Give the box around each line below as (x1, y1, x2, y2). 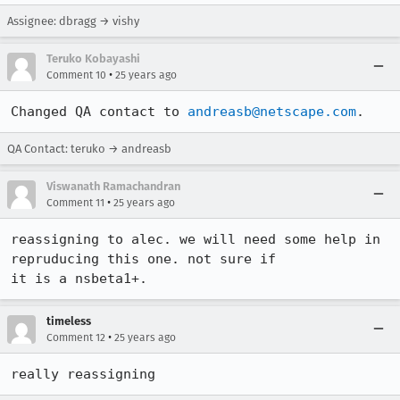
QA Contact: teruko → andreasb (7, 142, 171, 155)
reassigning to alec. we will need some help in (11, 231, 380, 247)
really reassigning (11, 366, 155, 382)
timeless (46, 314, 91, 328)
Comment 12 (46, 331, 105, 344)
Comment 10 (46, 69, 106, 81)
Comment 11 (46, 196, 104, 209)
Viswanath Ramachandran (46, 179, 180, 193)
